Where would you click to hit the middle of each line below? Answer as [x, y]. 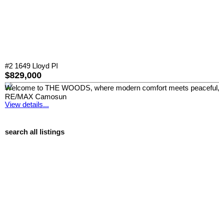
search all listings [35, 132]
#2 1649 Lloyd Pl [31, 66]
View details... [27, 105]
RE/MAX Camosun [36, 97]
